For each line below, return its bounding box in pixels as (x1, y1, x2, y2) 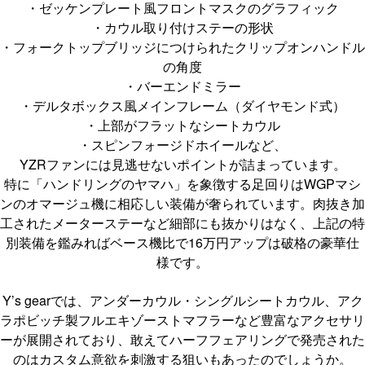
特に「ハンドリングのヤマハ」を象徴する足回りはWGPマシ (4, 174, 361, 193)
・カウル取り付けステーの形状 (91, 17, 274, 37)
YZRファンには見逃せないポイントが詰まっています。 (19, 154, 346, 174)
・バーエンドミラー (124, 76, 241, 95)
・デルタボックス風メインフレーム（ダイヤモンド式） (20, 95, 345, 115)
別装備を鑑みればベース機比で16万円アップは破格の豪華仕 (6, 232, 359, 252)
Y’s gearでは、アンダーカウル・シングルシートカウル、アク (2, 290, 363, 310)
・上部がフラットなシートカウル (85, 115, 280, 134)
